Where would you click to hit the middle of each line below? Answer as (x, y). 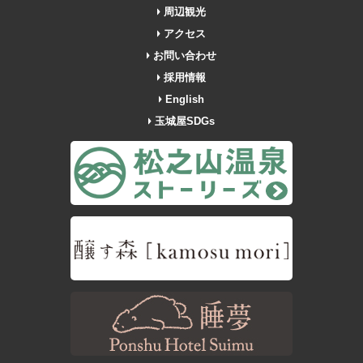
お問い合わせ (184, 55)
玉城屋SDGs (184, 121)
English (184, 99)
